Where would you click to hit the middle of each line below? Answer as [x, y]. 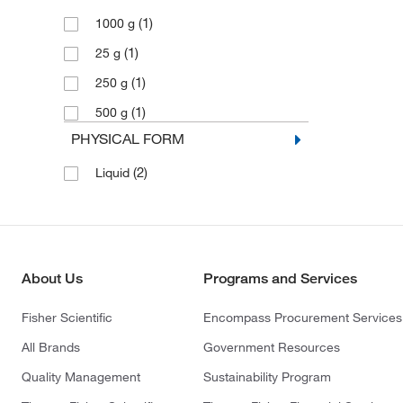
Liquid [114, 173]
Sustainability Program [268, 377]
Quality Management [81, 377]
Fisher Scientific [67, 318]
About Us [52, 279]
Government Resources [272, 348]
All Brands [51, 348]
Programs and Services [281, 279]
